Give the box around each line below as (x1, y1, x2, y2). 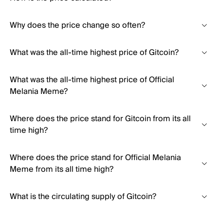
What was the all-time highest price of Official (10, 73, 174, 87)
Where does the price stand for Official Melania (10, 151, 181, 164)
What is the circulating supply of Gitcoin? (10, 190, 156, 203)
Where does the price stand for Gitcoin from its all (10, 112, 191, 126)
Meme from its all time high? (10, 163, 113, 176)
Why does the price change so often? (10, 18, 145, 32)
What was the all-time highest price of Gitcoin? (10, 46, 179, 59)
